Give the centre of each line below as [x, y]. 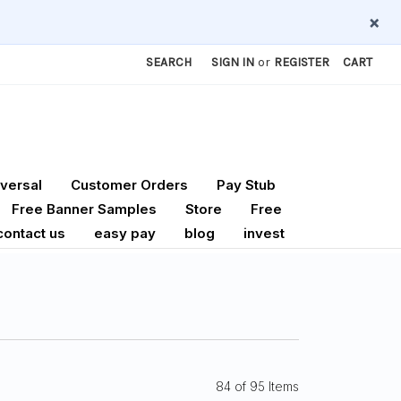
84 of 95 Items [257, 386]
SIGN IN [233, 62]
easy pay [125, 234]
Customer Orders [129, 185]
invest [264, 234]
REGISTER [302, 62]
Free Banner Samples [84, 209]
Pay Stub [246, 185]
